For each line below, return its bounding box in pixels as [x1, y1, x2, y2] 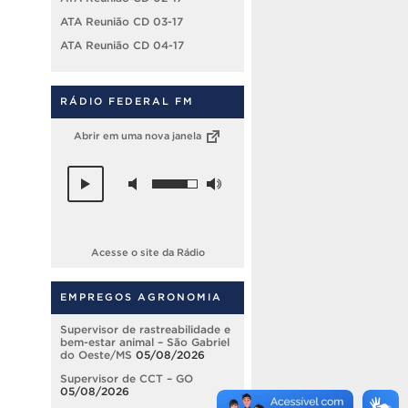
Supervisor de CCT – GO [60, 372, 193, 385]
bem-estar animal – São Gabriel [60, 336, 229, 349]
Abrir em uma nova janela [73, 129, 204, 141]
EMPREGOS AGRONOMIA [60, 291, 222, 303]
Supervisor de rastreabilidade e [60, 323, 230, 336]
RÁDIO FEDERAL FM [60, 95, 194, 107]
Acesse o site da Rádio [90, 247, 205, 259]
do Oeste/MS [60, 349, 132, 362]
